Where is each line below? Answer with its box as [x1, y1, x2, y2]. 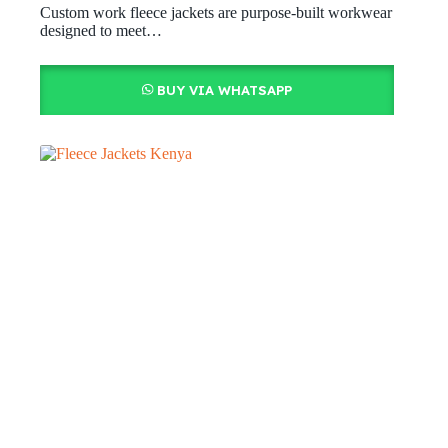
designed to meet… [40, 22, 162, 40]
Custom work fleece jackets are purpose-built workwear [40, 4, 392, 22]
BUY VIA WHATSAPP [156, 82, 292, 99]
